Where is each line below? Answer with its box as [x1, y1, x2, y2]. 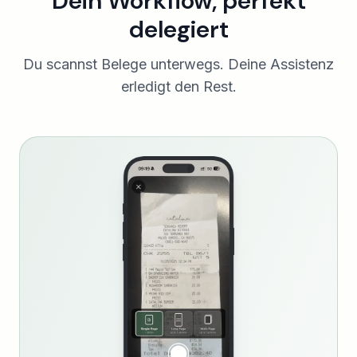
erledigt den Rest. [120, 78, 237, 96]
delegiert [128, 14, 229, 45]
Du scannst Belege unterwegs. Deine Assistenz [23, 56, 334, 73]
